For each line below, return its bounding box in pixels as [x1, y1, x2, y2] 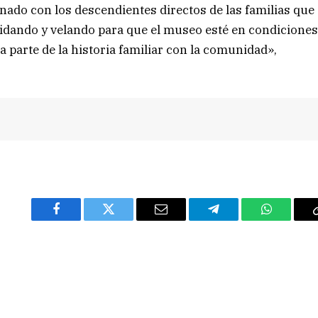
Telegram [212, 213, 261, 226]
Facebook [55, 213, 105, 226]
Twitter [107, 213, 145, 226]
